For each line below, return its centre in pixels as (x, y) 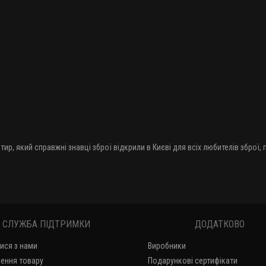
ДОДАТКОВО (220, 224)
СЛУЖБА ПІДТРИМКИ (46, 224)
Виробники (167, 246)
